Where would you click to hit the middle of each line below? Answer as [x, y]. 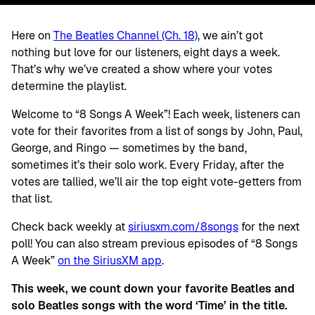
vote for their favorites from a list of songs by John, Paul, [157, 131]
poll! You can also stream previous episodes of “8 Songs [154, 244]
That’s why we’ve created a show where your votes [142, 69]
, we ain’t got [230, 36]
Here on [32, 36]
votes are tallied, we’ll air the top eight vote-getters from [156, 182]
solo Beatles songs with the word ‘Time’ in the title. [149, 306]
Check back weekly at [70, 227]
